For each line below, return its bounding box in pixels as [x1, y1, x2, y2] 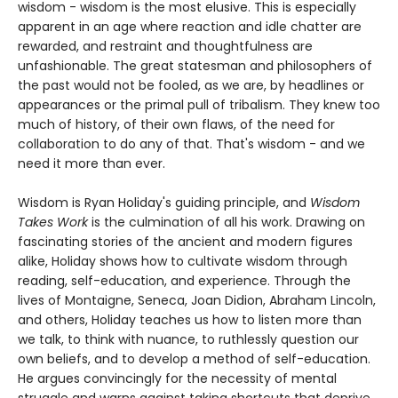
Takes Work [18, 213, 88, 232]
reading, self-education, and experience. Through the [18, 272, 351, 291]
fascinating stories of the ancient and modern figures [18, 233, 353, 251]
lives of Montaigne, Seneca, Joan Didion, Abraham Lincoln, [18, 291, 376, 310]
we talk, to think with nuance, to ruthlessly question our [18, 330, 359, 349]
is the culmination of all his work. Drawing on [88, 213, 365, 232]
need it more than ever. [18, 155, 165, 173]
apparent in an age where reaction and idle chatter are [18, 18, 362, 36]
